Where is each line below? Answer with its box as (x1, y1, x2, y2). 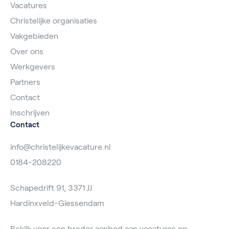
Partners (10, 77, 40, 86)
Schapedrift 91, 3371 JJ (10, 183, 92, 192)
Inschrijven (10, 108, 50, 117)
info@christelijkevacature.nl (10, 142, 111, 151)
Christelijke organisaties (10, 16, 97, 25)
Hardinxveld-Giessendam (10, 198, 104, 208)
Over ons (10, 47, 43, 56)
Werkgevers (10, 62, 55, 71)
